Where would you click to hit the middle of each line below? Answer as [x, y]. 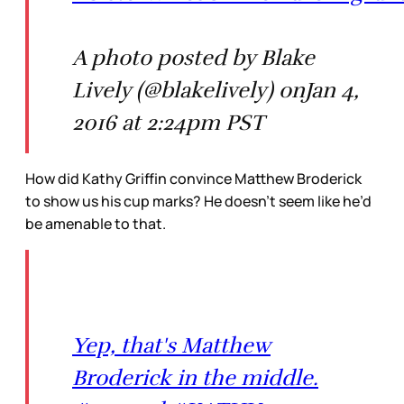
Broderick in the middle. [195, 377]
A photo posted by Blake [193, 57]
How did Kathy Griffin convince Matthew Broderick [193, 178]
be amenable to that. [96, 223]
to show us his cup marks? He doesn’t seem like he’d [198, 201]
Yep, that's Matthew [171, 345]
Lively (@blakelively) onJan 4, [216, 90]
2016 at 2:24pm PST [168, 122]
